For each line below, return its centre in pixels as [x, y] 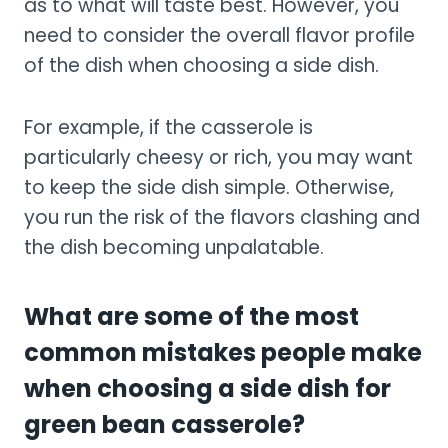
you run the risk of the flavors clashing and [222, 217]
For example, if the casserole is [168, 127]
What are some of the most [191, 316]
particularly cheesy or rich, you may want [218, 157]
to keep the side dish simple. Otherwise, [209, 187]
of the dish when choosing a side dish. [201, 65]
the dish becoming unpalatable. [174, 247]
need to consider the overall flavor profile [219, 35]
